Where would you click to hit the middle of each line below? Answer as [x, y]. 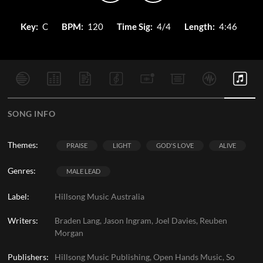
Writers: [23, 220]
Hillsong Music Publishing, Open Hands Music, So [144, 257]
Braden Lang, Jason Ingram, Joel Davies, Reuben [141, 220]
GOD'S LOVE [175, 145]
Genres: [21, 171]
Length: [199, 26]
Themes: [23, 145]
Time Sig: [134, 26]
